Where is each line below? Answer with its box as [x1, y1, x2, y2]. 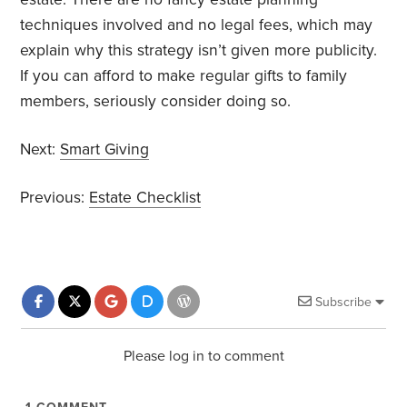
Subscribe [314, 293, 372, 310]
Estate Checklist [89, 187, 202, 207]
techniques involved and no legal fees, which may [20, 15, 373, 35]
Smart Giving [60, 139, 150, 159]
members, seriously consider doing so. [20, 91, 292, 111]
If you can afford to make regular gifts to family [20, 65, 348, 85]
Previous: [20, 187, 90, 207]
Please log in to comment [123, 346, 284, 365]
